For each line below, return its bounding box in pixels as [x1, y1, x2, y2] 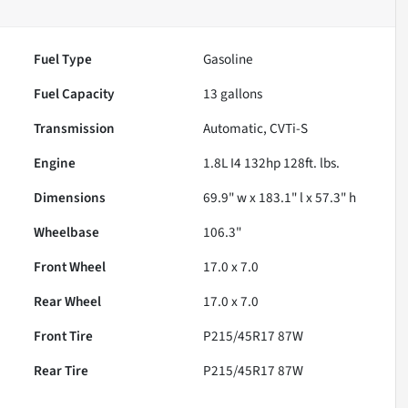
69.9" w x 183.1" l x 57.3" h [203, 187, 357, 208]
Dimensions [34, 187, 107, 208]
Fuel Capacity [34, 83, 116, 104]
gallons [218, 83, 263, 104]
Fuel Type [34, 48, 93, 69]
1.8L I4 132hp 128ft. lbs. [203, 152, 341, 173]
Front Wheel [34, 256, 107, 277]
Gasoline [203, 48, 254, 69]
